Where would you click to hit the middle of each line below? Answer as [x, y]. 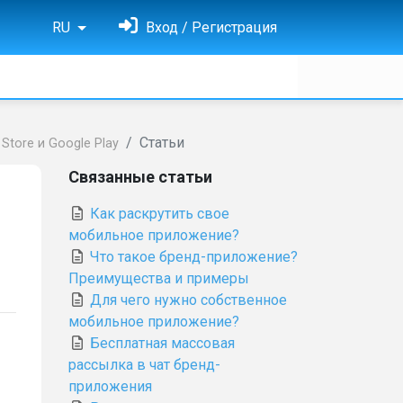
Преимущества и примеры [159, 278]
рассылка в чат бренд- [144, 365]
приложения [110, 386]
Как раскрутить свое [158, 214]
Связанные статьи [140, 177]
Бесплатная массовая [161, 343]
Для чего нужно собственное [187, 300]
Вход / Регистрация [210, 27]
